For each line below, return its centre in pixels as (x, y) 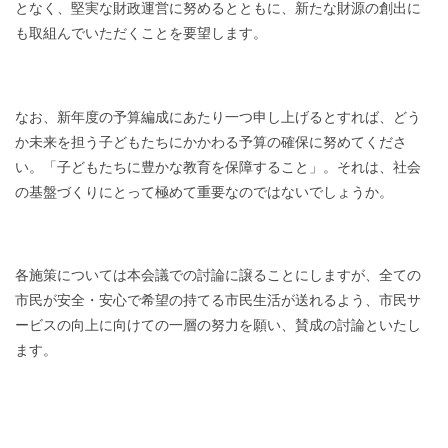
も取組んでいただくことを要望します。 (141, 33)
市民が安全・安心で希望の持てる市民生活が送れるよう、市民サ (218, 300)
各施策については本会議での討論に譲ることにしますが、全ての (218, 275)
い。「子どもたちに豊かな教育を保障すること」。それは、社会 (218, 166)
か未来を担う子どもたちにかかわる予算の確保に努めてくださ (211, 141)
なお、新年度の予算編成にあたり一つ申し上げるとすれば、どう (218, 116)
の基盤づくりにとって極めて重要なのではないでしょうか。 (204, 191)
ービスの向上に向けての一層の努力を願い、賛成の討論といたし (218, 325)
